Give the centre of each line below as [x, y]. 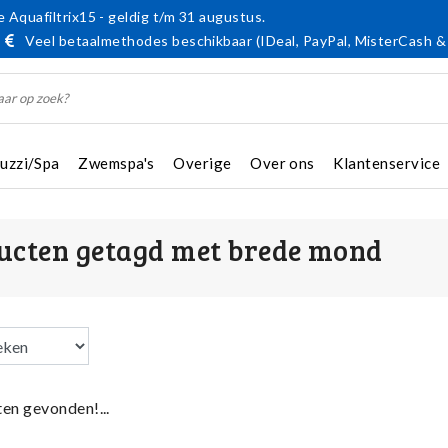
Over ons [282, 163]
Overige [202, 163]
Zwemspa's [116, 163]
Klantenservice [387, 163]
